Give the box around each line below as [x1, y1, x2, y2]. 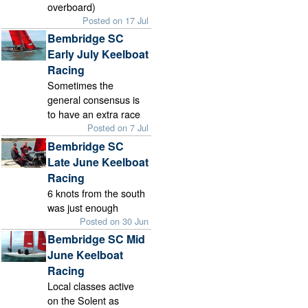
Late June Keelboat [47, 153, 149, 170]
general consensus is [47, 92, 140, 107]
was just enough [47, 199, 119, 214]
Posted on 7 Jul [87, 121, 149, 135]
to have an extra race [47, 107, 141, 122]
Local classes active [47, 278, 135, 293]
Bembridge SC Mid [47, 230, 146, 247]
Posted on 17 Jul [82, 14, 149, 27]
